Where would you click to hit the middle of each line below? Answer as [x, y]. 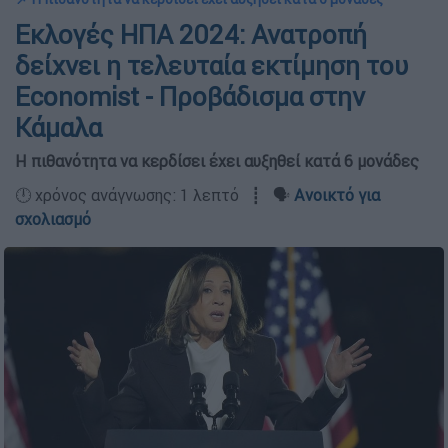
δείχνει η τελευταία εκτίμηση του [211, 66]
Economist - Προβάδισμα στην [190, 97]
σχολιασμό [53, 219]
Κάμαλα [58, 128]
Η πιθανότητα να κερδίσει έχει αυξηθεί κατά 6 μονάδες [217, 161]
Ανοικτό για [337, 195]
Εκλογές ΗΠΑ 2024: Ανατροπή [191, 35]
